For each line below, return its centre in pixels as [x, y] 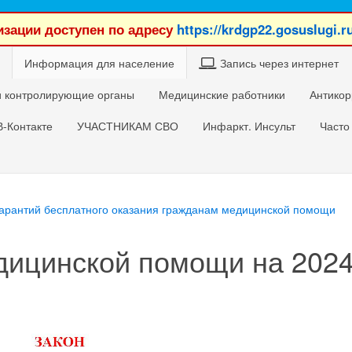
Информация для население [99, 63]
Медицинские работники [222, 94]
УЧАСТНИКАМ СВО [128, 126]
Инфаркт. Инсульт [249, 126]
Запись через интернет [279, 63]
